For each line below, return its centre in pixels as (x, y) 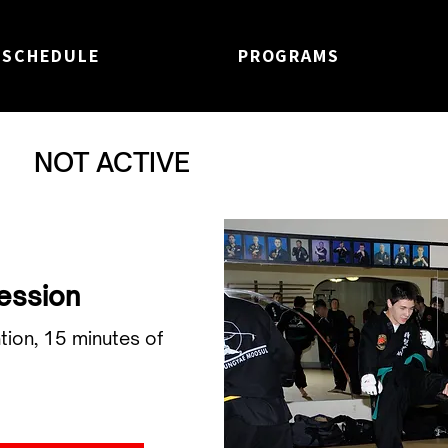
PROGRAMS (288, 55)
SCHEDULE (51, 55)
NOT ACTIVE (112, 162)
